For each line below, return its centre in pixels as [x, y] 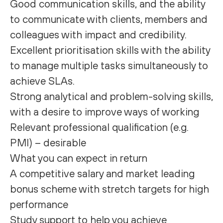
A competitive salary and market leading [102, 173]
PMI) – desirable [48, 142]
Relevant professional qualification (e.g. [99, 127]
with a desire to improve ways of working [105, 111]
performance [39, 204]
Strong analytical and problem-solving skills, [111, 96]
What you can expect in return [79, 158]
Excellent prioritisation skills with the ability [110, 50]
